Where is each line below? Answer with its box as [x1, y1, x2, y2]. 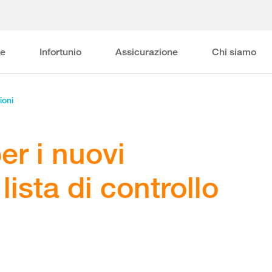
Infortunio [39, 46, 81, 58]
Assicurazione [115, 46, 178, 58]
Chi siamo [211, 46, 256, 58]
